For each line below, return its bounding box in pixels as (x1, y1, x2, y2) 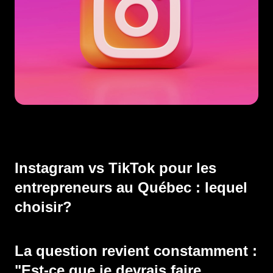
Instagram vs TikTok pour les (15, 160, 216, 176)
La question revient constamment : (15, 243, 257, 259)
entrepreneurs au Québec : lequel (15, 179, 247, 196)
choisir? (15, 199, 72, 215)
